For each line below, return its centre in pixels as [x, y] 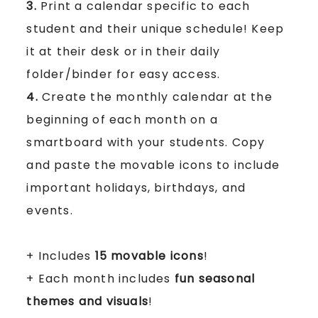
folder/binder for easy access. [124, 74]
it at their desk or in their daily [124, 51]
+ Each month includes [100, 278]
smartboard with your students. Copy [146, 142]
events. [51, 210]
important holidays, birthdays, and [136, 187]
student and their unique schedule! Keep [155, 28]
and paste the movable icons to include [153, 165]
